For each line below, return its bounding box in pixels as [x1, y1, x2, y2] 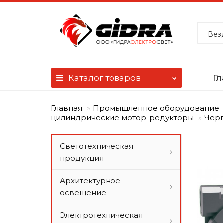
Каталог [68, 73, 103, 83]
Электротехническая [60, 210, 143, 220]
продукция [60, 153, 104, 163]
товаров [103, 73, 141, 83]
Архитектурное [60, 176, 120, 185]
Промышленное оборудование [93, 103, 219, 112]
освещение [60, 188, 106, 197]
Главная [51, 103, 82, 112]
